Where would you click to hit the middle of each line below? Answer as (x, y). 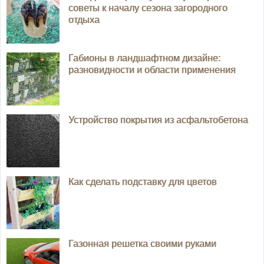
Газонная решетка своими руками (142, 244)
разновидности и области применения (152, 70)
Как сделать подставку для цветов (143, 182)
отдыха (84, 20)
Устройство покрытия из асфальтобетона (158, 120)
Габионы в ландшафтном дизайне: (144, 58)
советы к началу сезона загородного (148, 8)
